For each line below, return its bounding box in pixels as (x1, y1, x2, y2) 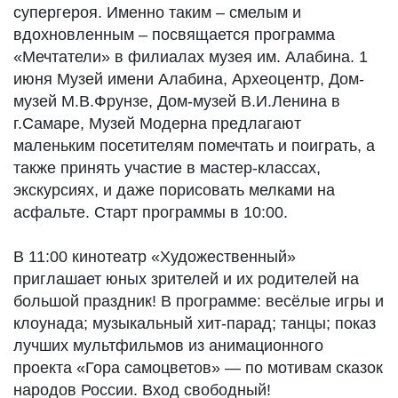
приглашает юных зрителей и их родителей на (13, 270, 359, 288)
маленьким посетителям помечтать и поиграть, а (13, 137, 375, 155)
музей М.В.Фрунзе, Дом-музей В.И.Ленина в (13, 92, 340, 110)
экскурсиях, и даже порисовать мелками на (13, 181, 335, 199)
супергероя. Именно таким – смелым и (13, 4, 301, 21)
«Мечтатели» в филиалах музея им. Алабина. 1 (13, 48, 368, 66)
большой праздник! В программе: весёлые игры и (13, 292, 384, 310)
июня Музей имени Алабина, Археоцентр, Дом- (13, 70, 364, 88)
